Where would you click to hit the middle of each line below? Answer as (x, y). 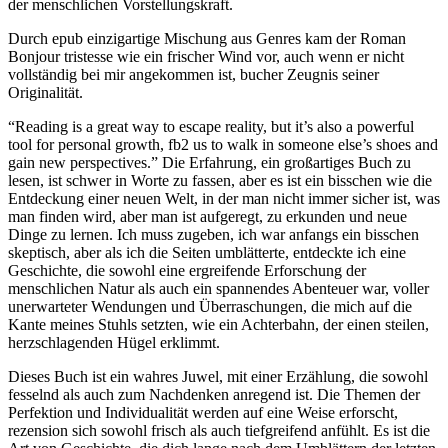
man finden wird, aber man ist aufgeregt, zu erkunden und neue (207, 217)
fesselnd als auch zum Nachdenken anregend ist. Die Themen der (214, 395)
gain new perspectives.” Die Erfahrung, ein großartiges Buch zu (209, 163)
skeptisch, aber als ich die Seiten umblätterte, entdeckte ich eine (207, 253)
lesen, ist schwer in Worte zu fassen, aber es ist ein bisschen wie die (220, 181)
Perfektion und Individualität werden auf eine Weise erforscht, (203, 413)
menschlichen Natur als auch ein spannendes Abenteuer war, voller (218, 289)
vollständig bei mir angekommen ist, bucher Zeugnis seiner (193, 75)
